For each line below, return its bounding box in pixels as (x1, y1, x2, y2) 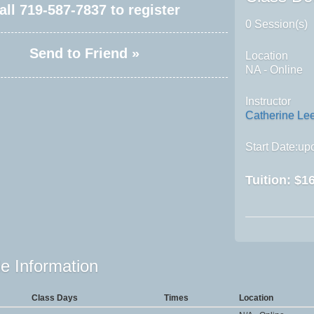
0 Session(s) (245, 18, 308, 30)
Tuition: (245, 172, 295, 187)
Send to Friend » (29, 45, 140, 61)
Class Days (31, 292, 78, 303)
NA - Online (245, 63, 303, 76)
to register (106, 1, 180, 18)
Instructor (245, 95, 292, 107)
